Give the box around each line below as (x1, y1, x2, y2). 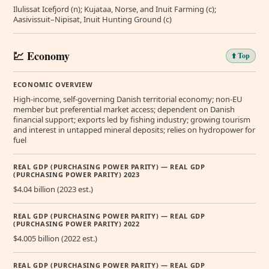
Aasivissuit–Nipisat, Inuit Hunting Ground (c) (13, 13, 172, 25)
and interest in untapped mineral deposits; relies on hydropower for (13, 124, 255, 135)
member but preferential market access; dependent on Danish (13, 103, 235, 115)
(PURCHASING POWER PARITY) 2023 (13, 169, 140, 179)
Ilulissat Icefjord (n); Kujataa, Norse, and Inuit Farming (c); (13, 3, 216, 14)
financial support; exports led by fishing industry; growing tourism (13, 113, 250, 125)
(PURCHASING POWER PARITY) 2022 (13, 219, 140, 228)
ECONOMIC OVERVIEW (13, 79, 93, 89)
